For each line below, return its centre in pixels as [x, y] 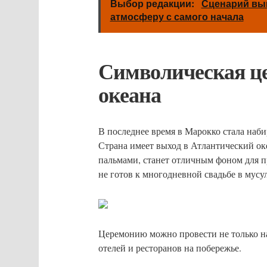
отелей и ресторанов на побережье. [170, 248]
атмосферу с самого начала [177, 16]
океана [129, 94]
